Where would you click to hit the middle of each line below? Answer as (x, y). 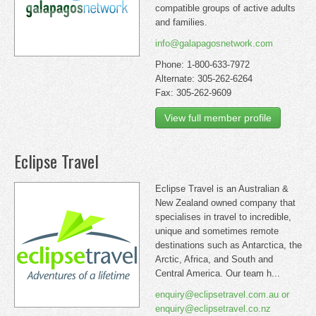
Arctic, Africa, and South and (214, 259)
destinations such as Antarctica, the (229, 245)
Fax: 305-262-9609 (193, 93)
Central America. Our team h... (218, 273)
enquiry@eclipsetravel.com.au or (222, 294)
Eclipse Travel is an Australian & (222, 189)
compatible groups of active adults (225, 8)
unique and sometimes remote (217, 231)
